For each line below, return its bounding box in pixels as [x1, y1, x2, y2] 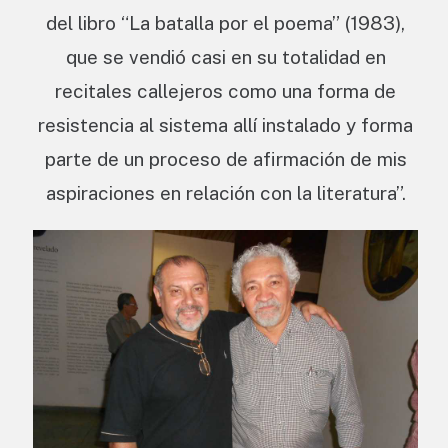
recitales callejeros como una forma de [55, 79, 396, 102]
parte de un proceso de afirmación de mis [44, 147, 407, 170]
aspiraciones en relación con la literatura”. [45, 181, 406, 204]
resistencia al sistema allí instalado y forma [38, 113, 413, 136]
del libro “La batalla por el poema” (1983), [46, 11, 405, 34]
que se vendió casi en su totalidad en [65, 45, 386, 68]
